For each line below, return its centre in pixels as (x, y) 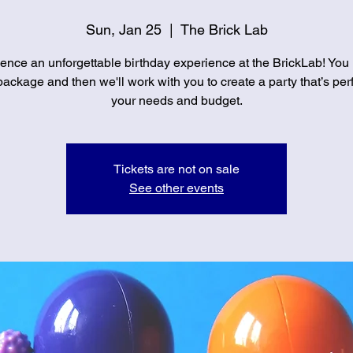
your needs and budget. (176, 100)
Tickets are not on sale (176, 169)
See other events (176, 188)
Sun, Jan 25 (123, 30)
